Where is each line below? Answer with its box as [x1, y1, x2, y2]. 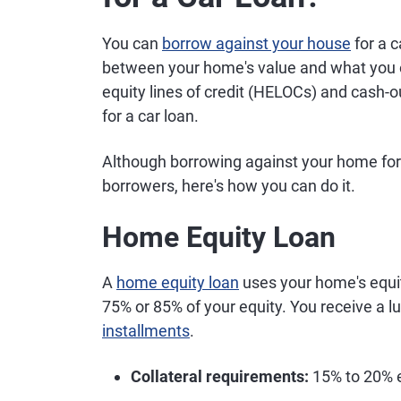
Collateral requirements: [131, 367, 309, 386]
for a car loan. [102, 107, 199, 125]
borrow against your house [162, 34, 351, 53]
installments [102, 321, 190, 340]
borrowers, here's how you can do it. [102, 176, 355, 195]
